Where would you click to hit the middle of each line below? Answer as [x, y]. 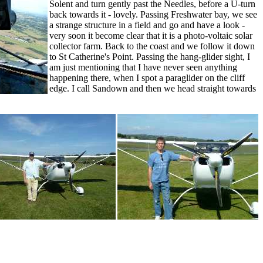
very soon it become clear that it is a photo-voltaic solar [151, 36]
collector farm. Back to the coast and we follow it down [152, 46]
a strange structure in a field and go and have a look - [147, 25]
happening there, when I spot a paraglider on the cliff [147, 78]
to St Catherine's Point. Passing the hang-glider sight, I [150, 57]
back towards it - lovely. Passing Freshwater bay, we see [153, 14]
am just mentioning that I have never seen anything [143, 67]
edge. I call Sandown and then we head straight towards [153, 88]
